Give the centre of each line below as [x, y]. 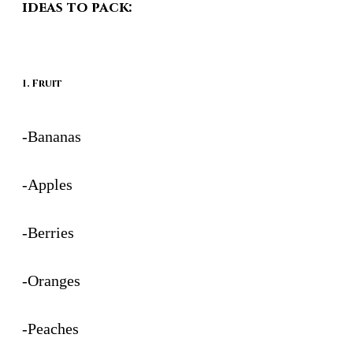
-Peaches [50, 328]
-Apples [47, 184]
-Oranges [51, 280]
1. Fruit [42, 83]
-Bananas [52, 136]
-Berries [48, 232]
